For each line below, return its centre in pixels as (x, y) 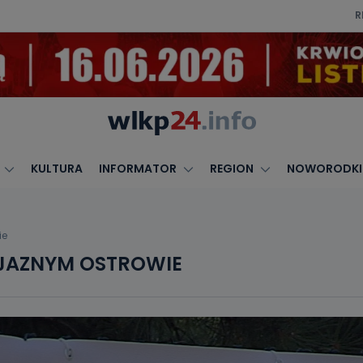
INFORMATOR (137, 169)
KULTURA (56, 169)
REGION (231, 169)
